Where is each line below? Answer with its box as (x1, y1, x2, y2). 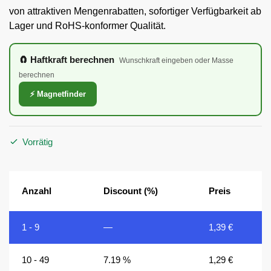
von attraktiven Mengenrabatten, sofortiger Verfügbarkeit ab (9, 6, 261, 17)
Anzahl (22, 186, 52, 197)
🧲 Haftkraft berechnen (19, 54, 114, 65)
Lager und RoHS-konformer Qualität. (9, 21, 166, 31)
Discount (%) (103, 186, 158, 197)
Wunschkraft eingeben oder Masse (119, 56, 233, 65)
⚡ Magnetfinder (30, 90, 86, 99)
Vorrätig (22, 137, 53, 148)
